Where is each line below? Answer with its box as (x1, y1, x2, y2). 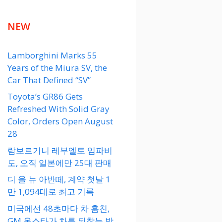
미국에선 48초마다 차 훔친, (7, 202, 110, 214)
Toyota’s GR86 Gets (7, 91, 83, 103)
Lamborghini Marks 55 (7, 49, 97, 61)
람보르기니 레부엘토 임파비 (7, 144, 112, 156)
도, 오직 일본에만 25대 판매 (7, 157, 111, 168)
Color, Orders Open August (7, 115, 113, 127)
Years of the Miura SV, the (7, 61, 107, 73)
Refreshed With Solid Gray (7, 103, 110, 115)
